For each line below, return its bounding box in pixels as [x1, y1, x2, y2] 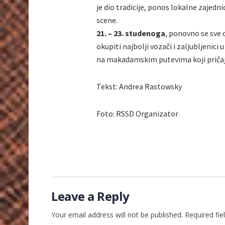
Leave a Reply [51, 187, 130, 204]
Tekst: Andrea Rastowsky [96, 81, 182, 91]
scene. [96, 15, 118, 25]
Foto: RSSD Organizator [96, 108, 178, 119]
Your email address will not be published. [51, 209, 183, 219]
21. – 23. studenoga [96, 28, 165, 38]
